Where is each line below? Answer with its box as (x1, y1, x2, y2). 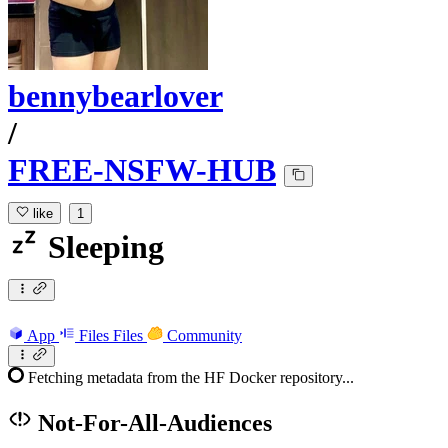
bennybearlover (8, 78, 223, 115)
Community (167, 326, 242, 344)
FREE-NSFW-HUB (8, 152, 276, 189)
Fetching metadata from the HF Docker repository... (28, 368, 354, 386)
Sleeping (40, 229, 164, 266)
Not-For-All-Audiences (32, 409, 272, 436)
